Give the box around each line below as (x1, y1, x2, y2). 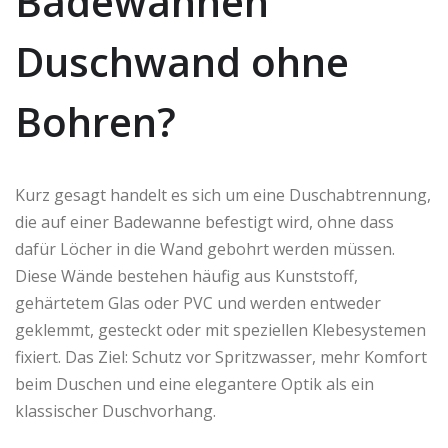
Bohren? (15, 94, 176, 150)
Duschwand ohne (15, 34, 349, 90)
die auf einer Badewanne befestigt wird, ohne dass (15, 211, 394, 234)
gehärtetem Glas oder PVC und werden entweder (15, 292, 381, 315)
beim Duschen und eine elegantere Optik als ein (15, 373, 374, 396)
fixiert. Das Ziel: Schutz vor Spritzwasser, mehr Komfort (15, 346, 427, 369)
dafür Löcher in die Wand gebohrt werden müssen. (15, 238, 395, 261)
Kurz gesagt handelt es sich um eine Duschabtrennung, (15, 184, 431, 207)
